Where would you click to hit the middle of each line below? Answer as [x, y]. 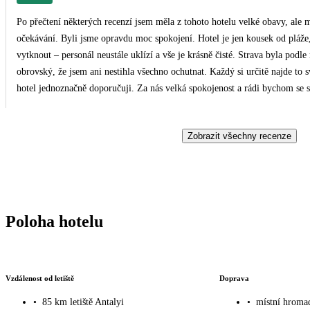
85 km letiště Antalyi [83, 302]
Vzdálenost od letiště [40, 278]
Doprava [234, 278]
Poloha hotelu [54, 221]
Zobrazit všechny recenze [239, 136]
